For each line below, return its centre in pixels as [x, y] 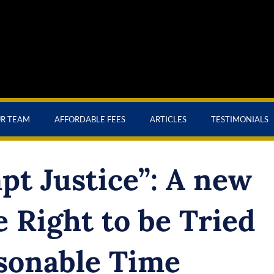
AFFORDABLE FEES [90, 119]
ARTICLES [168, 119]
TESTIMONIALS [240, 119]
